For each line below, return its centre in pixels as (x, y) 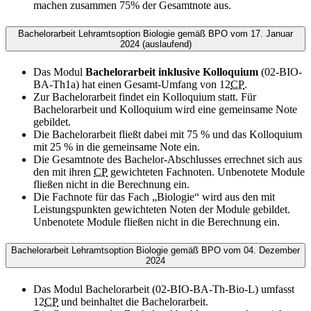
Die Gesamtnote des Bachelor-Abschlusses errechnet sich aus (168, 160)
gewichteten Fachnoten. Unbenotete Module (206, 172)
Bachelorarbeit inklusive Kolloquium (173, 72)
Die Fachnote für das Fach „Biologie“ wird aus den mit (154, 197)
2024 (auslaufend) (155, 44)
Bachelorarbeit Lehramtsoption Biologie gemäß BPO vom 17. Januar (155, 33)
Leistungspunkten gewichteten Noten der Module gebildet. (162, 210)
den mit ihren (64, 172)
